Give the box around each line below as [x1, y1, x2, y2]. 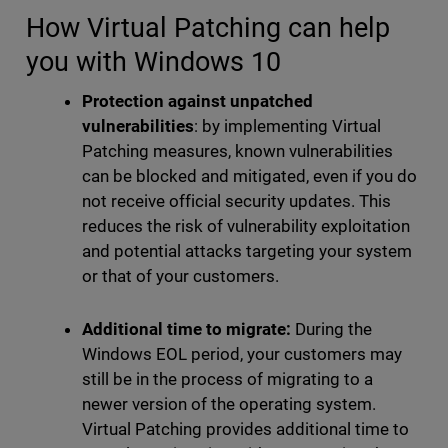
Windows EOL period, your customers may [81, 344, 403, 365]
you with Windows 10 [25, 46, 288, 78]
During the [290, 319, 373, 340]
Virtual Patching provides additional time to [81, 419, 410, 440]
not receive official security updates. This [81, 191, 392, 212]
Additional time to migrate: [81, 319, 291, 340]
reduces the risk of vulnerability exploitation [81, 216, 411, 237]
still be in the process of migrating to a [81, 369, 374, 390]
